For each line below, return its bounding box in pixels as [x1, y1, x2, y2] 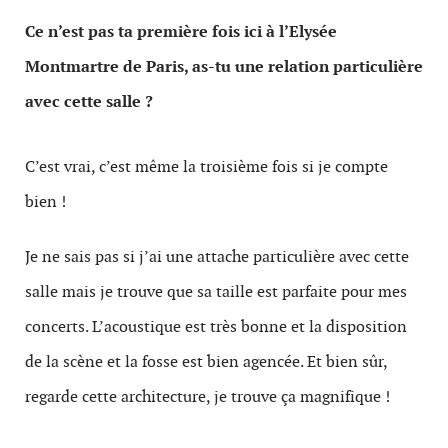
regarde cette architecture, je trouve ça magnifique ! [25, 385, 390, 407]
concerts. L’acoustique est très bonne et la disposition [25, 315, 407, 337]
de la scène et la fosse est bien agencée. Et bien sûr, [25, 350, 387, 372]
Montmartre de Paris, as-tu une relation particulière [25, 55, 423, 77]
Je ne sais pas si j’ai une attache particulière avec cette [25, 245, 409, 267]
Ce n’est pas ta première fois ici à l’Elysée [25, 20, 337, 42]
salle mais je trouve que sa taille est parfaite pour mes [25, 280, 407, 302]
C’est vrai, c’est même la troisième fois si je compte [25, 155, 388, 177]
